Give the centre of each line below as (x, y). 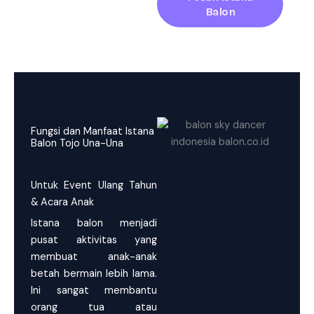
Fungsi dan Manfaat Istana (93, 131)
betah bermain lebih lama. (94, 273)
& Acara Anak (62, 202)
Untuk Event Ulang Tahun (94, 185)
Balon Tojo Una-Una (77, 143)
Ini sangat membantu (94, 290)
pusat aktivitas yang (94, 240)
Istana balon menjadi (94, 223)
